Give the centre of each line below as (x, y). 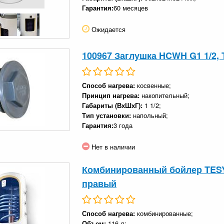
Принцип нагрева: (112, 95)
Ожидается (107, 29)
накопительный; (165, 95)
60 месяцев (131, 7)
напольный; (150, 115)
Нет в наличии (112, 146)
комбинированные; (165, 213)
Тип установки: (107, 115)
